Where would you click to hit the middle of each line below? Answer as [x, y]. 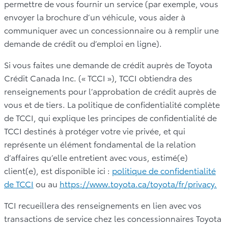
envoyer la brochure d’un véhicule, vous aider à [95, 16]
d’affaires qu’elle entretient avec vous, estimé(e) [96, 157]
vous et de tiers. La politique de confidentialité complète [112, 104]
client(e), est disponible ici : [58, 170]
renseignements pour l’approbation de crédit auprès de [110, 91]
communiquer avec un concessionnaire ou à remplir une [111, 30]
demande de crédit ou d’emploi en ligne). [83, 43]
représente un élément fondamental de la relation [100, 144]
